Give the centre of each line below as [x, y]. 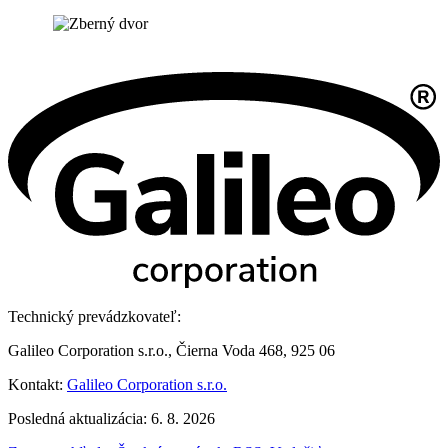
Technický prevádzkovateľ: [94, 317]
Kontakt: [37, 385]
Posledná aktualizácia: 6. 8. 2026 [111, 419]
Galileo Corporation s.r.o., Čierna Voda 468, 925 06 [171, 351]
